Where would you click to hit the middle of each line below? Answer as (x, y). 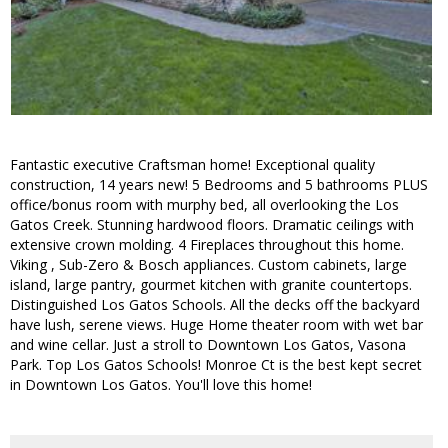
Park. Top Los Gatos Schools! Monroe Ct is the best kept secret (216, 365)
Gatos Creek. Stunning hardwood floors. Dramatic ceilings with (212, 225)
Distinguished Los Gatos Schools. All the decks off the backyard (215, 305)
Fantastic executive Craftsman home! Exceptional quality (192, 165)
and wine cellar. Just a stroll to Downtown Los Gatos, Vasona (208, 345)
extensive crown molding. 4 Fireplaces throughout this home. (207, 245)
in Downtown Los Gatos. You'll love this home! (161, 385)
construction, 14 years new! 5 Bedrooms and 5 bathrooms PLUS (219, 185)
